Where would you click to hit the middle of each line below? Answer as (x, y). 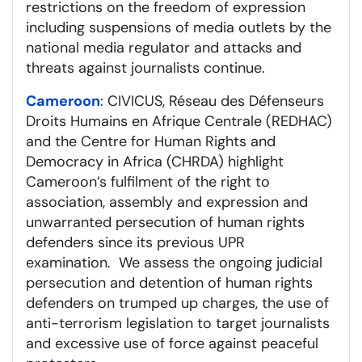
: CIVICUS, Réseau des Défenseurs (212, 101)
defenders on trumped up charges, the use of (177, 303)
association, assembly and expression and (167, 202)
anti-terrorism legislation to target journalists (178, 323)
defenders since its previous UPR (135, 242)
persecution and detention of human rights (169, 282)
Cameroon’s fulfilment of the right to (148, 181)
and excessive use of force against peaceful (172, 343)
